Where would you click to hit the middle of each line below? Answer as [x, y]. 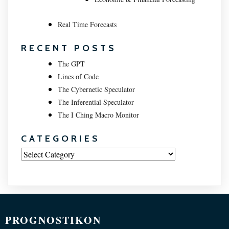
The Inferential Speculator [96, 102]
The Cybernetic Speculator [96, 89]
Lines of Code [78, 77]
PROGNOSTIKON [53, 220]
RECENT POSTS [69, 48]
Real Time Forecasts [87, 25]
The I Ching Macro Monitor [98, 115]
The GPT [71, 64]
